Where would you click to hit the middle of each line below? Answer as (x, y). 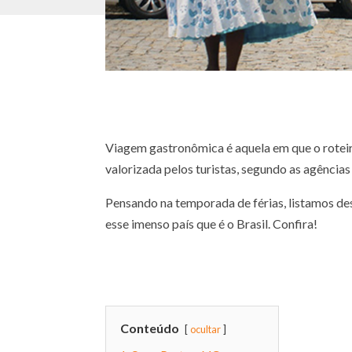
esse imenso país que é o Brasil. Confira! (212, 223)
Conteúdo (150, 328)
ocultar (206, 329)
